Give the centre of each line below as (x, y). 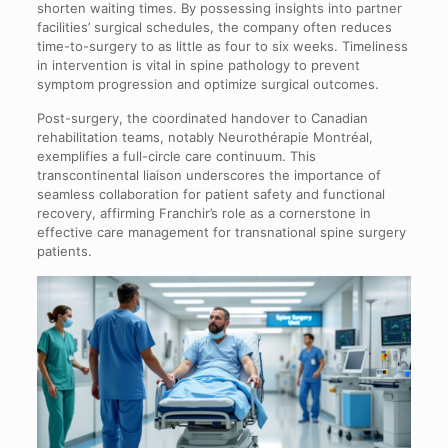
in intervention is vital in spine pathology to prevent (198, 64)
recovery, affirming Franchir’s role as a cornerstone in (203, 212)
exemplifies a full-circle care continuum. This (176, 155)
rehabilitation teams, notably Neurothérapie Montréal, (204, 136)
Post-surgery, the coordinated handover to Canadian (202, 117)
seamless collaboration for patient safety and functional (210, 193)
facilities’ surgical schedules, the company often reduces (214, 26)
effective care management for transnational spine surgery (221, 231)
